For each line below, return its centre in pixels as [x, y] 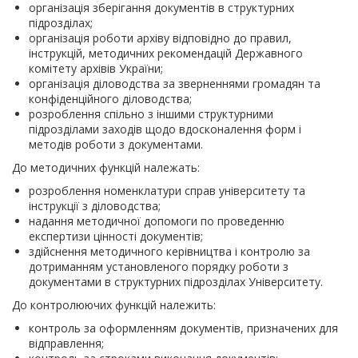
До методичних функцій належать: [106, 168]
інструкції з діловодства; [95, 206]
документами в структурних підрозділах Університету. [176, 282]
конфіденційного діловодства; [110, 99]
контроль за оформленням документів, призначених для [183, 328]
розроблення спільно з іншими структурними [151, 114]
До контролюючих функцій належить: [114, 305]
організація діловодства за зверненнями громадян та [175, 84]
